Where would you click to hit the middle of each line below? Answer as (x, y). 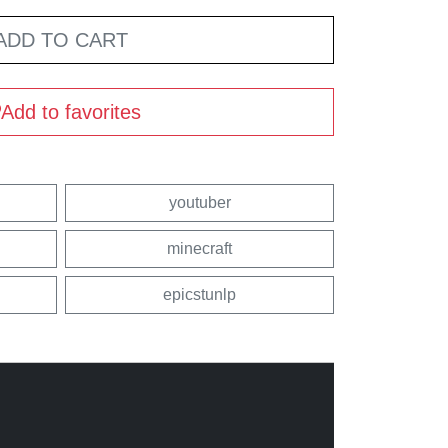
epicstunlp (199, 294)
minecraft (199, 248)
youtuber (199, 202)
